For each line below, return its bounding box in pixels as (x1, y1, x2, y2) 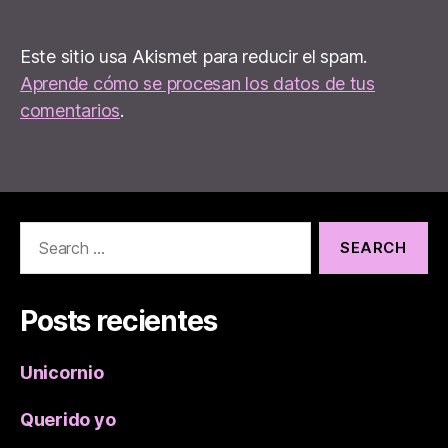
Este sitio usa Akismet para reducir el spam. (20, 46, 368, 68)
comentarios (20, 100, 121, 122)
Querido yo (20, 409, 116, 431)
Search (11, 221, 67, 243)
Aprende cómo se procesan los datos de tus (20, 73, 375, 95)
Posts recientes (20, 304, 217, 339)
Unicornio (20, 362, 104, 384)
